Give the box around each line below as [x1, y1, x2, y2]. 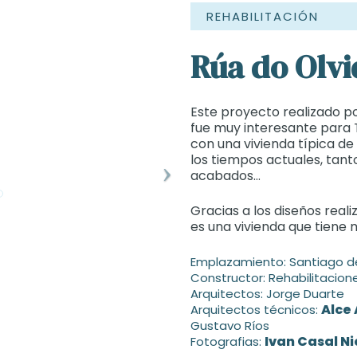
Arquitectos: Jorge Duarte [190, 285, 344, 302]
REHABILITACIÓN [206, 8, 319, 25]
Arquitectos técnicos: [190, 301, 321, 318]
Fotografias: [190, 333, 265, 350]
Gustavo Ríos [190, 317, 269, 334]
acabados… [190, 167, 261, 185]
